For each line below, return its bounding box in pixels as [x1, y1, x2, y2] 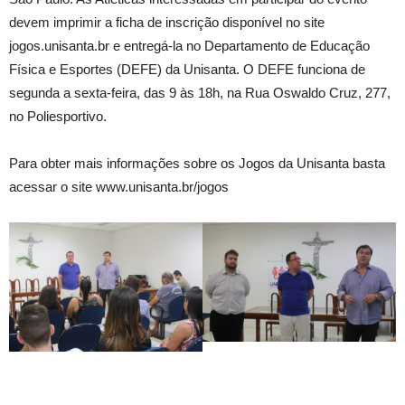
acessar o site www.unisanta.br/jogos [9, 179, 229, 194]
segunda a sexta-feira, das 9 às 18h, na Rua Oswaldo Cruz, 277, [9, 85, 391, 100]
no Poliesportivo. [9, 108, 107, 124]
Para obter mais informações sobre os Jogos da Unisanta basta [9, 155, 385, 171]
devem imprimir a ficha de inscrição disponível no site [9, 14, 325, 30]
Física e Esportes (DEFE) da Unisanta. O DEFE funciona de [9, 61, 365, 77]
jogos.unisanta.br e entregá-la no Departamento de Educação [9, 38, 370, 53]
